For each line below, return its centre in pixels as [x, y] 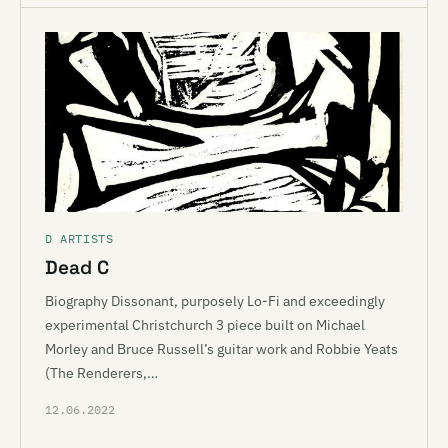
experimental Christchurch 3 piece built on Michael [205, 325]
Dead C [77, 267]
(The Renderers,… [101, 373]
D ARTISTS [79, 238]
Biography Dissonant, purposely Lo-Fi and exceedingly [215, 301]
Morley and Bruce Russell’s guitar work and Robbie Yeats [221, 349]
